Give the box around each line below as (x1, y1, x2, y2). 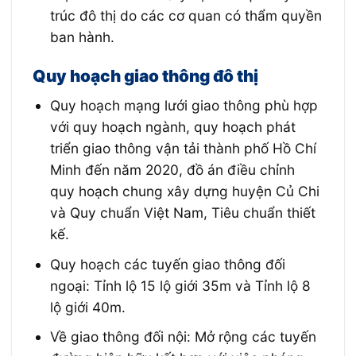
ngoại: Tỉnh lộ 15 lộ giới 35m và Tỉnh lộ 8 (50, 277, 311, 294)
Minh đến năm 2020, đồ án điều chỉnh (50, 161, 296, 179)
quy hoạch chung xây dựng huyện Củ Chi (50, 183, 320, 200)
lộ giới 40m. (50, 298, 126, 315)
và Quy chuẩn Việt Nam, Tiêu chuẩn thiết (50, 204, 316, 222)
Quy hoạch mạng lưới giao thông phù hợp (50, 97, 319, 114)
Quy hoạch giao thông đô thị (32, 65, 258, 86)
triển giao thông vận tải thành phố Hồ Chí (50, 140, 317, 157)
